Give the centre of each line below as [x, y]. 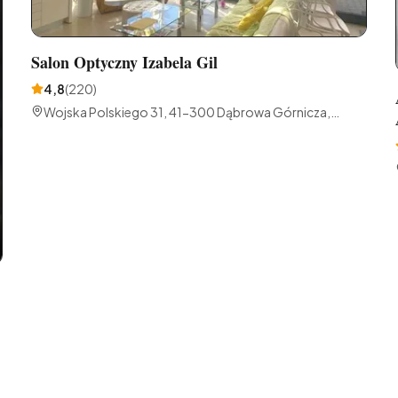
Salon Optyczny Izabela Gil [124, 63]
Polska [63, 130]
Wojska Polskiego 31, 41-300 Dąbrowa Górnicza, [187, 112]
